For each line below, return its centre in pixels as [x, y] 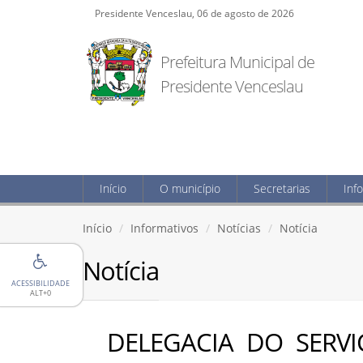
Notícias [239, 228]
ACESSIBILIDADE [41, 283]
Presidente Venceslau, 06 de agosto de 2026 [194, 13]
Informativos [164, 228]
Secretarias [282, 188]
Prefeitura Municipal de [238, 62]
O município [190, 188]
